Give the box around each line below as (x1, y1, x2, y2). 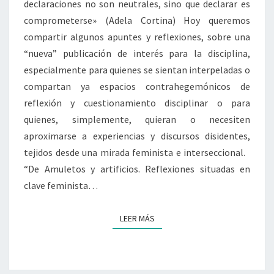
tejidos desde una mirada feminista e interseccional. (24, 146, 250, 159)
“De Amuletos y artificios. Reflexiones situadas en (24, 163, 250, 176)
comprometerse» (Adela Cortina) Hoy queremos (24, 14, 250, 27)
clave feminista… (24, 179, 98, 192)
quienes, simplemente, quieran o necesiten (24, 113, 250, 126)
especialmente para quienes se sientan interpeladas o (24, 64, 250, 76)
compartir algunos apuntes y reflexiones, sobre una (24, 31, 250, 43)
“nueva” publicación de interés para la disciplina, (24, 47, 250, 60)
